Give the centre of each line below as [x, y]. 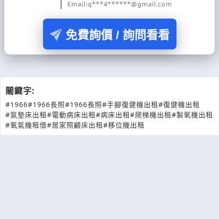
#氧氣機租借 [26, 125]
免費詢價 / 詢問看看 [117, 35]
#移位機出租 [124, 125]
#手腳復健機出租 [130, 104]
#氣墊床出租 [26, 114]
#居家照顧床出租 [75, 125]
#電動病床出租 [71, 114]
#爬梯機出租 [151, 114]
